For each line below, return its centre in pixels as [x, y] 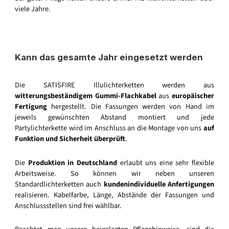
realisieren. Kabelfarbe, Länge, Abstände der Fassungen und [114, 195]
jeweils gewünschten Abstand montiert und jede [114, 118]
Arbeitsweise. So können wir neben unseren [114, 173]
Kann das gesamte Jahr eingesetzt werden [109, 58]
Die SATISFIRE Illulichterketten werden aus [114, 85]
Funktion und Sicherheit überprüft [70, 139]
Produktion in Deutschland [72, 163]
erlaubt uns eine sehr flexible [165, 163]
